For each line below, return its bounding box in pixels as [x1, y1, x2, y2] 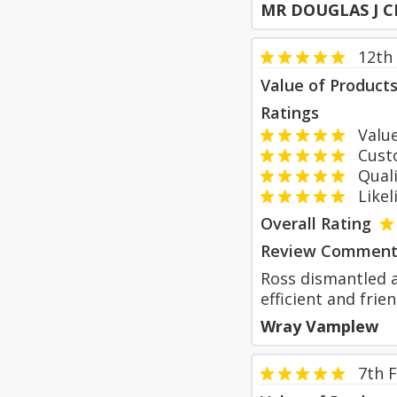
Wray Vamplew [261, 315, 378, 337]
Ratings [261, 102, 319, 123]
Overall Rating [261, 213, 371, 234]
